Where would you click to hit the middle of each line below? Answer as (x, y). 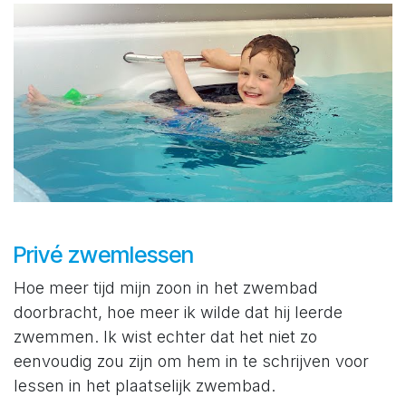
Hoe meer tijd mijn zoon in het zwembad (166, 288)
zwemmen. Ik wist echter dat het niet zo (165, 337)
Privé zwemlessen (104, 255)
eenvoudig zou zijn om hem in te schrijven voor (191, 362)
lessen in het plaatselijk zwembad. (147, 386)
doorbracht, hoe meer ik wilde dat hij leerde (178, 313)
